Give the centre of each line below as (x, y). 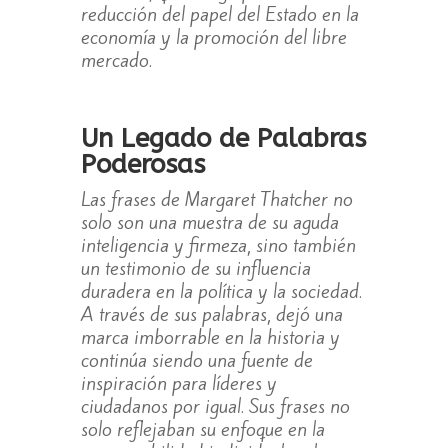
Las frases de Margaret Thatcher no (216, 199)
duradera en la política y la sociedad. (221, 291)
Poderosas (142, 165)
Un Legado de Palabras (223, 139)
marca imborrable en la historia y (210, 337)
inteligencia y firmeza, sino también (218, 245)
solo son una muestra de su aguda (209, 222)
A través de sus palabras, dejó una (211, 314)
